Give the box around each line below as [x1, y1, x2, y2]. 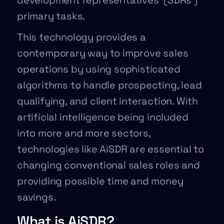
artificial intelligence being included [17, 110, 188, 123]
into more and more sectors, [17, 126, 150, 139]
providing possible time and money [17, 174, 183, 187]
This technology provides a [17, 30, 146, 43]
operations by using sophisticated [17, 62, 180, 75]
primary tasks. [17, 9, 85, 22]
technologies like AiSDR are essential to [17, 142, 204, 155]
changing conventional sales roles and [17, 158, 200, 171]
